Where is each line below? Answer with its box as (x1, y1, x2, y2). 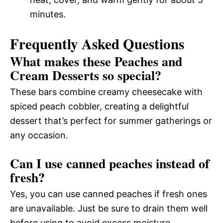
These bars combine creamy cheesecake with (10, 87, 203, 97)
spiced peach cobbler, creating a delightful (10, 101, 189, 111)
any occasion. (10, 130, 68, 140)
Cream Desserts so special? (10, 66, 161, 85)
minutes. (30, 9, 66, 19)
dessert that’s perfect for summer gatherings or (10, 115, 212, 126)
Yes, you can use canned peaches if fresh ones (10, 189, 207, 199)
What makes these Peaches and (10, 52, 182, 71)
